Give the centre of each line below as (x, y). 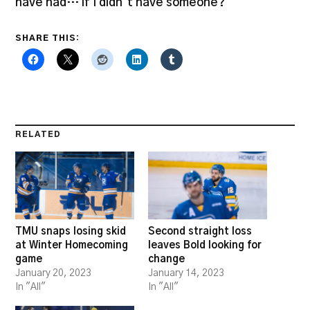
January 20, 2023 (54, 273)
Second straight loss (200, 231)
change (166, 259)
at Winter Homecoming (72, 245)
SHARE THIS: (48, 38)
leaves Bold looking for (205, 245)
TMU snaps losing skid (71, 231)
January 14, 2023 (186, 273)
